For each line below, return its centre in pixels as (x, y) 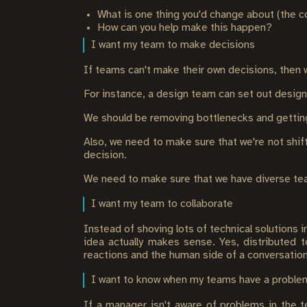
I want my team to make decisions (173, 45)
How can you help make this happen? (185, 28)
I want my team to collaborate (162, 204)
